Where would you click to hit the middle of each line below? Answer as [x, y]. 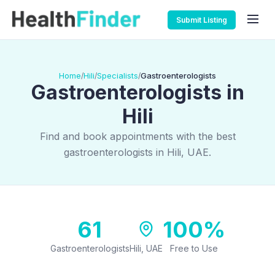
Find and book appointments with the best [137, 136]
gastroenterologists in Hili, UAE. [137, 152]
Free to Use [194, 248]
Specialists [118, 76]
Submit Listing [202, 20]
